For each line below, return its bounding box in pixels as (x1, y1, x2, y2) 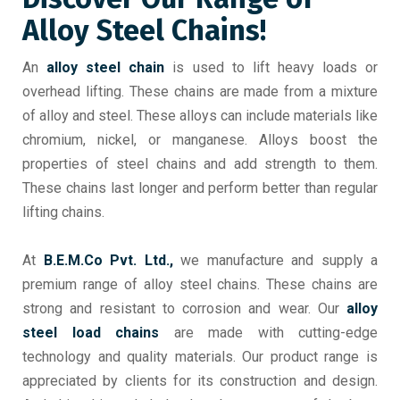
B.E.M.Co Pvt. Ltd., (43, 252, 173, 270)
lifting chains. (22, 204, 104, 221)
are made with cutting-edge (159, 324, 378, 342)
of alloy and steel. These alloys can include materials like (22, 107, 378, 125)
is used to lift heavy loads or (164, 59, 379, 77)
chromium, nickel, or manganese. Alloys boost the (22, 131, 378, 149)
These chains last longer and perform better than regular (22, 179, 378, 197)
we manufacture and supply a (172, 252, 378, 270)
